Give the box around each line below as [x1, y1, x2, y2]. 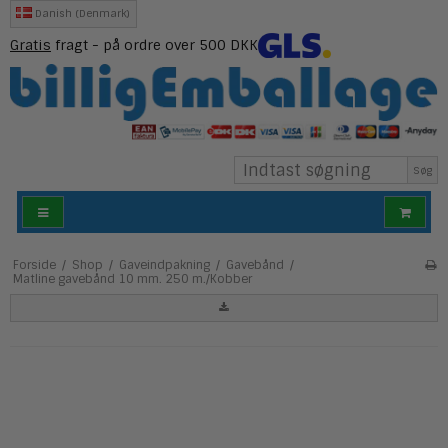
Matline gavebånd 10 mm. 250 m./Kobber [12, 271, 252, 288]
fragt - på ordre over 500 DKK [51, 35, 258, 54]
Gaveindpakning [118, 257, 210, 274]
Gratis [10, 35, 51, 54]
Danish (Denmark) [35, 7, 131, 21]
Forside [12, 257, 56, 274]
